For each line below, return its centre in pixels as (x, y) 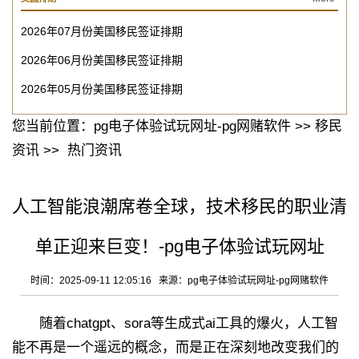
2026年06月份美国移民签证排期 (102, 61)
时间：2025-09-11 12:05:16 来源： (109, 281)
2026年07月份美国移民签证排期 (102, 32)
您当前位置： (53, 127)
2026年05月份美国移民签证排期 (102, 89)
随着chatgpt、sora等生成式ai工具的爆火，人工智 (175, 324)
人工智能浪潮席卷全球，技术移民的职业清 (179, 207)
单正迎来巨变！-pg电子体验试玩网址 (179, 247)
